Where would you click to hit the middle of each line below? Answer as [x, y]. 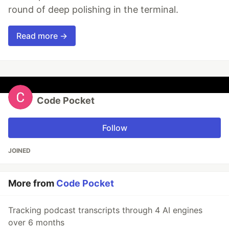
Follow [114, 128]
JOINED [19, 150]
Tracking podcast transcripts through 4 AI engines [105, 210]
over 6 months [36, 222]
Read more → [42, 36]
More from [32, 183]
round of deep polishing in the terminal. [93, 9]
